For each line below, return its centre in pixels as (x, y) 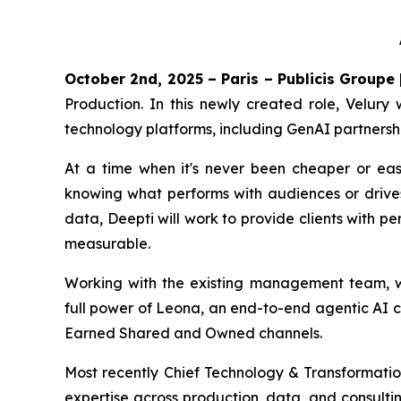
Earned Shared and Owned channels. (193, 333)
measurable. (109, 243)
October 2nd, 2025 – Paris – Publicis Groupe (230, 79)
